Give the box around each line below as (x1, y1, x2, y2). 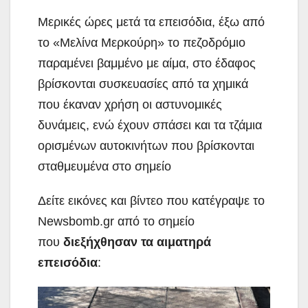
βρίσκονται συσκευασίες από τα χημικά (38, 77, 248, 91)
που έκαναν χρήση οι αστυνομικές (38, 98, 222, 112)
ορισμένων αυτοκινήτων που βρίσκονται (38, 139, 254, 153)
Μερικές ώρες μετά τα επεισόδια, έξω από (38, 15, 265, 30)
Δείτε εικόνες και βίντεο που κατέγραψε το (38, 194, 265, 208)
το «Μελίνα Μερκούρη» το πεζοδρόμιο (38, 36, 245, 50)
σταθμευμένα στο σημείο (38, 159, 171, 174)
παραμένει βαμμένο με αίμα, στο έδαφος (38, 56, 256, 71)
